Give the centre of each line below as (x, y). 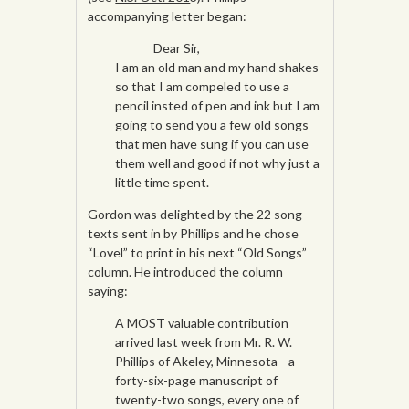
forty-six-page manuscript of (197, 381)
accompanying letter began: (168, 16)
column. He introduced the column (186, 272)
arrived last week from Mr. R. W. (204, 342)
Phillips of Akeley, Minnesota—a (205, 362)
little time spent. (163, 183)
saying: (108, 291)
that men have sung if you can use (212, 144)
